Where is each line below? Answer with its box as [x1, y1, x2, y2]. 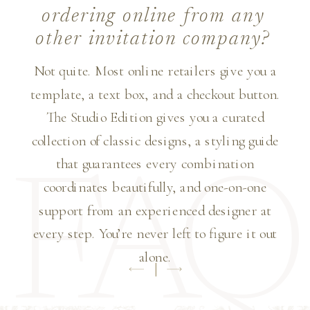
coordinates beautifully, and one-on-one [44, 178, 266, 196]
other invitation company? [35, 30, 271, 50]
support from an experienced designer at [39, 201, 271, 219]
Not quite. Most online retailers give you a [34, 62, 276, 80]
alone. [138, 248, 172, 266]
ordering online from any [41, 6, 265, 26]
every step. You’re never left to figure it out [33, 224, 277, 242]
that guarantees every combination [56, 154, 254, 173]
